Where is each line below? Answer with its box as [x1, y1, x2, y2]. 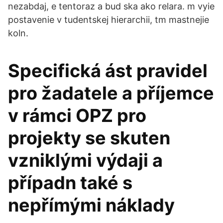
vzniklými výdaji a [8, 149, 163, 171]
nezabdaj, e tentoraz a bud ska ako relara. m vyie [8, 1, 215, 11]
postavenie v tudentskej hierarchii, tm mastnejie [8, 14, 209, 25]
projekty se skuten [8, 127, 170, 149]
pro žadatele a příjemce [8, 82, 214, 104]
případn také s [8, 172, 132, 194]
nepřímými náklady [8, 194, 175, 216]
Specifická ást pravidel [8, 60, 208, 82]
